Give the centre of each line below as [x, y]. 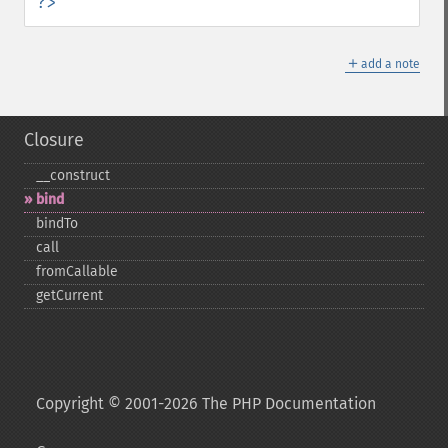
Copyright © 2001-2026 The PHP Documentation [206, 403]
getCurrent [69, 295]
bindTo [57, 223]
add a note [390, 64]
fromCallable [77, 271]
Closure [54, 140]
